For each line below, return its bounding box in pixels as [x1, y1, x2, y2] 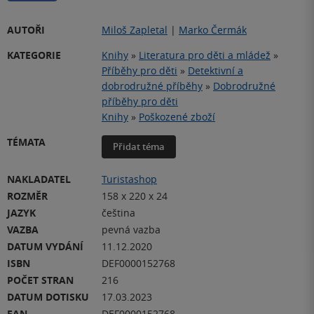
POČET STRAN [7, 273, 74, 287]
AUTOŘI [7, 23, 45, 37]
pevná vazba [102, 223, 161, 237]
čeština [102, 206, 135, 220]
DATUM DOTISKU [7, 290, 89, 304]
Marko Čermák [179, 23, 247, 37]
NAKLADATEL [7, 172, 71, 186]
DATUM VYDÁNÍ [7, 240, 83, 254]
